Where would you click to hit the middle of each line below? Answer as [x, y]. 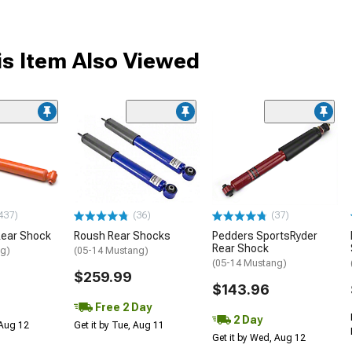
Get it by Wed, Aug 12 [259, 338]
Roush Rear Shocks [122, 236]
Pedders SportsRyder [265, 236]
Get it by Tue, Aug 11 [119, 326]
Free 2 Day [122, 308]
